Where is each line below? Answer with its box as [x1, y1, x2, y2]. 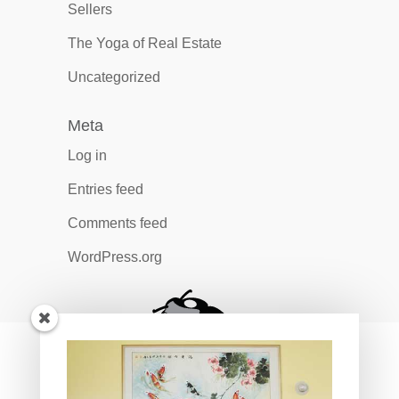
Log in [67, 148, 107, 163]
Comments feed [67, 216, 167, 231]
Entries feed [67, 182, 143, 197]
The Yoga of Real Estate [67, 36, 222, 51]
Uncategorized [67, 69, 160, 85]
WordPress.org [67, 249, 162, 265]
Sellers [67, 2, 112, 17]
